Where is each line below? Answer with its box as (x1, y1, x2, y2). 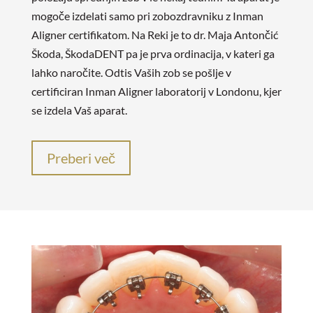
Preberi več (46, 149, 115, 166)
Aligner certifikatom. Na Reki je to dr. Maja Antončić (31, 27, 278, 41)
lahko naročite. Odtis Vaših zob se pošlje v (31, 65, 231, 79)
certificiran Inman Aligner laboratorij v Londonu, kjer (31, 84, 282, 98)
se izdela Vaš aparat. (31, 103, 127, 117)
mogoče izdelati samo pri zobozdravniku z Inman (31, 8, 263, 22)
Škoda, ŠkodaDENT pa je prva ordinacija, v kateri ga (31, 46, 275, 60)
